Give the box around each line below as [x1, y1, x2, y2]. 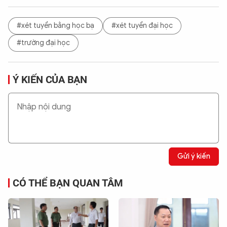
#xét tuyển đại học [111, 21, 173, 30]
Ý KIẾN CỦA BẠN [13, 73, 88, 86]
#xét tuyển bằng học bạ [17, 21, 94, 30]
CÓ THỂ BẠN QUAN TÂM [13, 176, 123, 189]
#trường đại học [17, 39, 70, 48]
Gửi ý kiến [177, 152, 210, 161]
